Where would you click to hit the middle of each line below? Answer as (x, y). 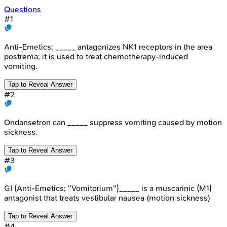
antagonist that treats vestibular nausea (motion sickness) (107, 198)
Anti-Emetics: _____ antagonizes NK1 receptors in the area (108, 47)
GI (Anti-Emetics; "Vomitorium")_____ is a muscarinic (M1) (108, 188)
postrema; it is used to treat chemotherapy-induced (96, 56)
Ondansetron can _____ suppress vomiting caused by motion (113, 122)
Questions (23, 9)
